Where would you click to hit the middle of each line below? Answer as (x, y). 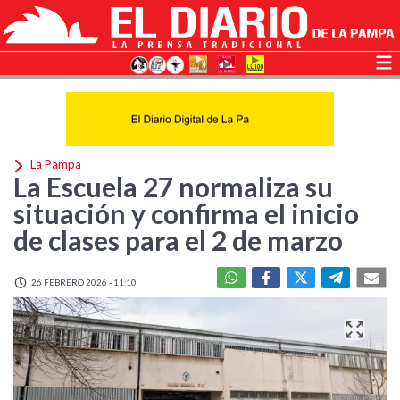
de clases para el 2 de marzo (178, 240)
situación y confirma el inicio (186, 213)
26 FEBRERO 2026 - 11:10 (83, 282)
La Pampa (54, 165)
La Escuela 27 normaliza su (173, 187)
